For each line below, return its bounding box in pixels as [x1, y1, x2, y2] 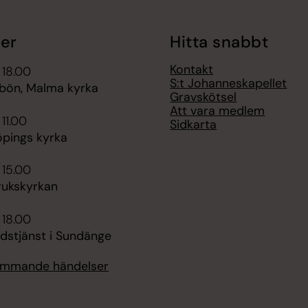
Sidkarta [170, 116, 217, 133]
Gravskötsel [170, 89, 237, 106]
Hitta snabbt [170, 31, 269, 52]
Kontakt [170, 61, 214, 78]
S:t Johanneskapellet [170, 75, 287, 92]
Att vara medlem [170, 102, 265, 120]
